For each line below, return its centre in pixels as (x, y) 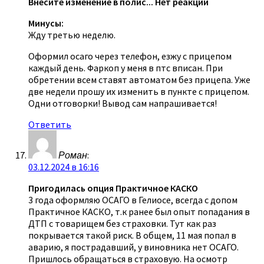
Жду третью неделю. (72, 34)
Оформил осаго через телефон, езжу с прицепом (130, 56)
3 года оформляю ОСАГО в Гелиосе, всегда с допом (133, 199)
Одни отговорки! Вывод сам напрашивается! (123, 103)
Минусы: (46, 23)
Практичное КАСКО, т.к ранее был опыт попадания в (139, 211)
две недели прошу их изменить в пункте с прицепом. (139, 91)
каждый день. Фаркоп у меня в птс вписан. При (126, 67)
